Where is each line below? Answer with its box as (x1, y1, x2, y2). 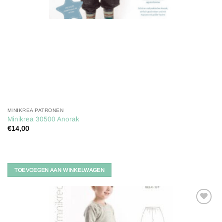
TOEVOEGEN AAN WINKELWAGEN (14, 166, 105, 173)
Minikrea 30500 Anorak (7, 115, 79, 123)
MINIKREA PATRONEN (7, 108, 64, 113)
